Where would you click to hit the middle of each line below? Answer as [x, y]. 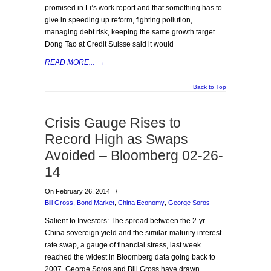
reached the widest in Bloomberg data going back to [130, 257]
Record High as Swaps [116, 139]
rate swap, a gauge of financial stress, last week [123, 245]
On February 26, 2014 [78, 191]
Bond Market [96, 203]
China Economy [141, 203]
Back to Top [210, 87]
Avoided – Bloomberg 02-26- [134, 155]
